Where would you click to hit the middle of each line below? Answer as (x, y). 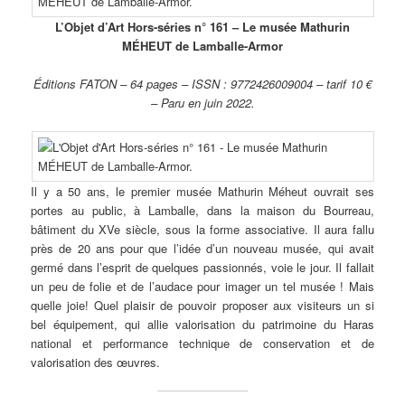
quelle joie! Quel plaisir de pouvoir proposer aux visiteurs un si (202, 306)
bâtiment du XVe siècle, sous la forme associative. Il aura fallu (202, 230)
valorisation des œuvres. (96, 363)
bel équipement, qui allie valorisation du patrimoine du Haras (202, 325)
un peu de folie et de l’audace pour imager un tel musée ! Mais (202, 287)
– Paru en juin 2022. (202, 103)
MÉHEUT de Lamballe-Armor (202, 45)
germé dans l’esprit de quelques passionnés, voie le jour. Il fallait (202, 268)
